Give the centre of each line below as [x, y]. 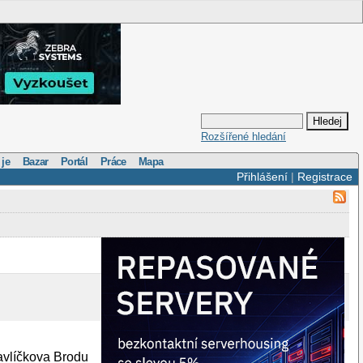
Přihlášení [262, 177]
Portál [75, 161]
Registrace [325, 177]
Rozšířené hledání [243, 137]
